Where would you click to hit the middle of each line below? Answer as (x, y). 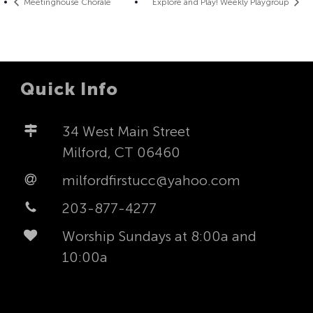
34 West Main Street (126, 132)
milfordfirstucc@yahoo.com (151, 181)
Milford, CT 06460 (121, 153)
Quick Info (69, 89)
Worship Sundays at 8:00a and (159, 236)
